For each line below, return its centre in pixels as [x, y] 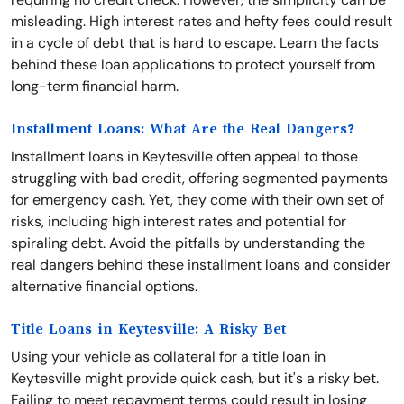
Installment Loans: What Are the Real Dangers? [183, 129]
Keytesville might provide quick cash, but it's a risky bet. [195, 378]
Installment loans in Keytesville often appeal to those [184, 156]
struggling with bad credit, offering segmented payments [199, 178]
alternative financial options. [104, 286]
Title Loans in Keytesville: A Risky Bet [148, 329]
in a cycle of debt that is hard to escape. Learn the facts [195, 43]
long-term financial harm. [95, 86]
